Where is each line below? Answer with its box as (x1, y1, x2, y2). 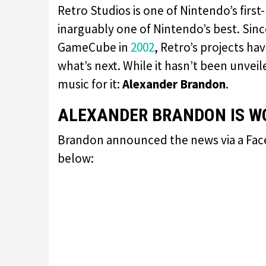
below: (58, 150, 94, 166)
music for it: (58, 75, 122, 92)
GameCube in (58, 39, 131, 55)
